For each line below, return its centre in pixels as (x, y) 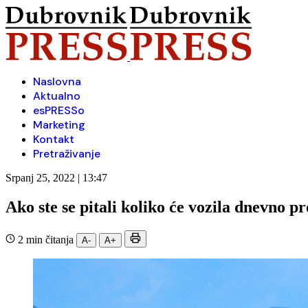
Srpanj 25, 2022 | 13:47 (56, 178)
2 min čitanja (46, 239)
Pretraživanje (67, 154)
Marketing (59, 125)
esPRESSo (59, 110)
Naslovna (57, 81)
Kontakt (54, 139)
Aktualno (57, 96)
